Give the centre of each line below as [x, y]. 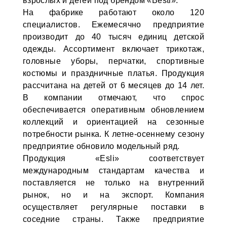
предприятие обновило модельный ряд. [101, 146]
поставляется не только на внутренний [113, 183]
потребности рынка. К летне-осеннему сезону [113, 134]
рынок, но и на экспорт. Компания [113, 195]
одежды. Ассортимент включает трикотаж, [113, 49]
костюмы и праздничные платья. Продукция [113, 73]
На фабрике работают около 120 [113, 12]
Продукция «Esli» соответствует [113, 158]
